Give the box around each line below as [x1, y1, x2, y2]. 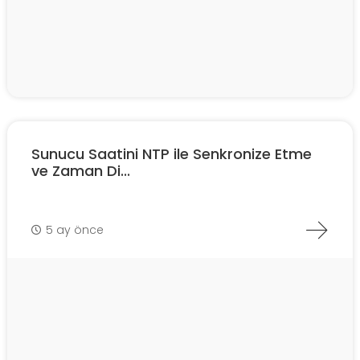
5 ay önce [46, 221, 104, 238]
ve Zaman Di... [31, 161, 130, 182]
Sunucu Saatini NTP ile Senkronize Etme [31, 144, 312, 165]
